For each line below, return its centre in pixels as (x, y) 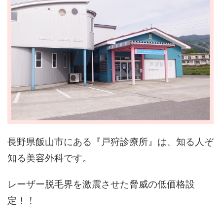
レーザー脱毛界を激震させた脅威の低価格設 (101, 184)
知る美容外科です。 (50, 158)
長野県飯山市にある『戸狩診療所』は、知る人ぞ (110, 142)
